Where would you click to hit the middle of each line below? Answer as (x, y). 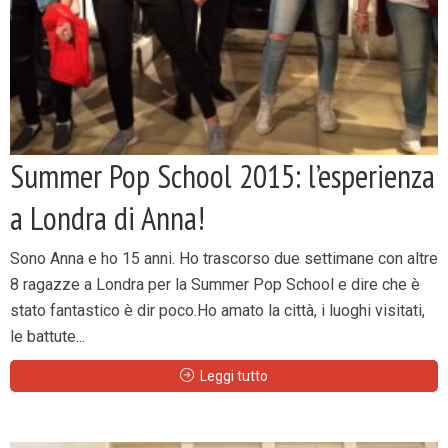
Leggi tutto (234, 376)
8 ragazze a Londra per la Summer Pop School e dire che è (215, 284)
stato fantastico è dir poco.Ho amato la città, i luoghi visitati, (217, 310)
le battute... (47, 336)
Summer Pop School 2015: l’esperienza (222, 176)
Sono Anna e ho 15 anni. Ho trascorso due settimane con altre (224, 258)
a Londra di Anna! (107, 218)
